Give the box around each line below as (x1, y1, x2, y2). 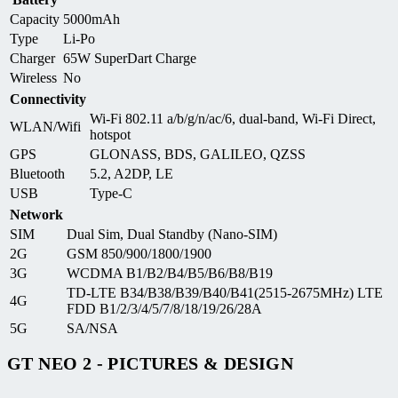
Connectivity (10, 91, 86, 107)
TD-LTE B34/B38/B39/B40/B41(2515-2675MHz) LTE (67, 284, 383, 300)
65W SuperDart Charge (63, 50, 196, 66)
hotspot (90, 126, 131, 142)
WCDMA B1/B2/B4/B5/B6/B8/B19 (67, 265, 273, 281)
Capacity (10, 11, 60, 27)
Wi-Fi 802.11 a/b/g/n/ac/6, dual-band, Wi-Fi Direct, (90, 110, 376, 126)
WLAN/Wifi (10, 118, 81, 134)
